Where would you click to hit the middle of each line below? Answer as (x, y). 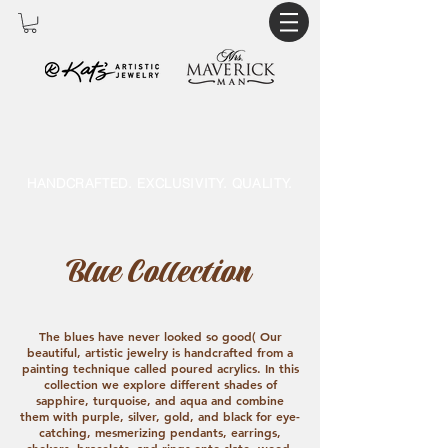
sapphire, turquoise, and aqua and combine (160, 400)
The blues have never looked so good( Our (160, 336)
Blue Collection (158, 273)
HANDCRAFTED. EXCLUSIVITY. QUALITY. (160, 183)
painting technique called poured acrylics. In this (160, 368)
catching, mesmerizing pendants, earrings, (160, 432)
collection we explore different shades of (160, 384)
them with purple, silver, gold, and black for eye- (160, 416)
